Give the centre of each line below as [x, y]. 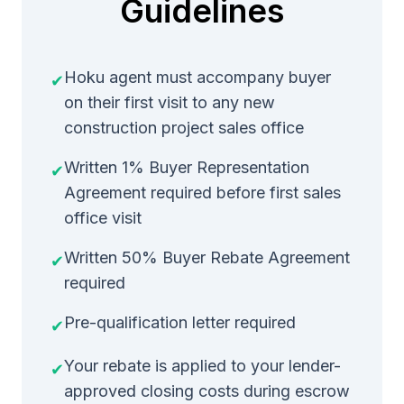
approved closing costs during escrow [207, 391]
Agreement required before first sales [202, 193]
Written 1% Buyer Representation [187, 167]
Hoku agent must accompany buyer [197, 77]
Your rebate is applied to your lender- [202, 366]
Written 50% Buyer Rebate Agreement [207, 257]
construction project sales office [184, 128]
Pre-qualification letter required [180, 322]
